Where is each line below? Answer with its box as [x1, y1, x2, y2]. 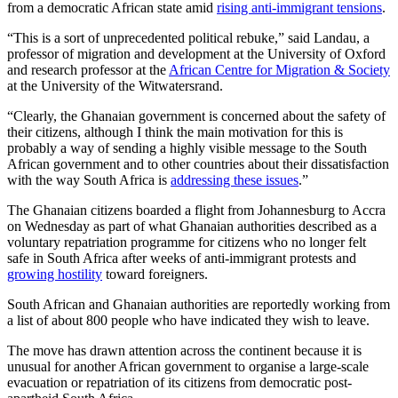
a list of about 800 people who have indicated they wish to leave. [7, 313, 370, 329]
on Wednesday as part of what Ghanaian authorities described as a [7, 219, 377, 235]
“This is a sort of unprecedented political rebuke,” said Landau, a [7, 30, 370, 46]
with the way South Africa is [7, 172, 171, 188]
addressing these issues [171, 172, 298, 188]
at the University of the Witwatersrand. [7, 78, 227, 94]
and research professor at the [7, 62, 169, 78]
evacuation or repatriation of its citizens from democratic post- [7, 375, 352, 391]
